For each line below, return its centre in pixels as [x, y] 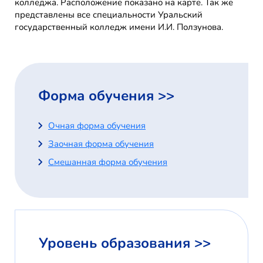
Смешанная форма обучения [108, 162]
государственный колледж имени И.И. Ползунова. [119, 27]
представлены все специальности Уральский [109, 15]
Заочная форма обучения [101, 144]
